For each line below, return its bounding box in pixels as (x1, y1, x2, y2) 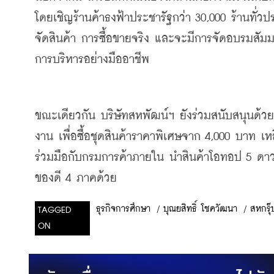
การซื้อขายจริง (81, 32, 149, 45)
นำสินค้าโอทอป (169, 151, 242, 163)
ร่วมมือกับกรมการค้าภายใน (35, 151, 164, 163)
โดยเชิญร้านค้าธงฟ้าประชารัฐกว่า (35, 12, 191, 24)
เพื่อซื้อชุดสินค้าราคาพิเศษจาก (59, 130, 201, 143)
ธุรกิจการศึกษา (96, 205, 150, 214)
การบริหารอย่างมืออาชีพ (35, 53, 149, 65)
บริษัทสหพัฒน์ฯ (101, 109, 174, 122)
